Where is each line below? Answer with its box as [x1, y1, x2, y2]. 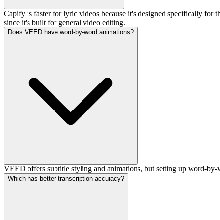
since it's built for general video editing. [4, 18, 125, 27]
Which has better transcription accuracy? [8, 175, 124, 183]
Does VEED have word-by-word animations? [8, 28, 134, 36]
